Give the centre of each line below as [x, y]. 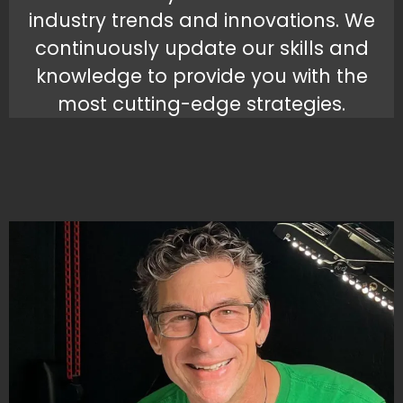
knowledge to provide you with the [201, 76]
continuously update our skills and [201, 49]
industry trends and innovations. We [201, 21]
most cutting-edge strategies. [201, 104]
